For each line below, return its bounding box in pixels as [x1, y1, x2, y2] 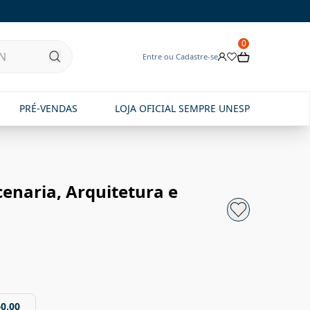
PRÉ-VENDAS [19, 102, 77, 115]
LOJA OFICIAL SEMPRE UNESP [114, 102, 250, 115]
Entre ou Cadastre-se [143, 51, 218, 62]
